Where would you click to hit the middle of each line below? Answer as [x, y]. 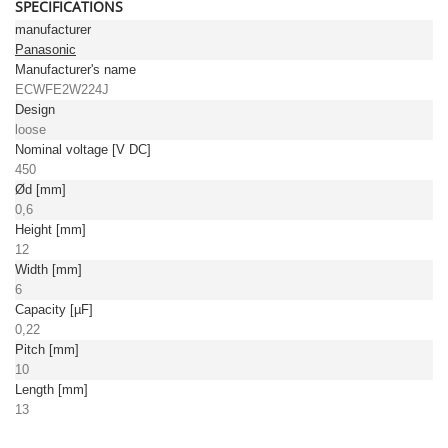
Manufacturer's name [75, 69]
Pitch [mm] [47, 349]
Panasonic [45, 49]
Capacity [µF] [54, 309]
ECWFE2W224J [62, 89]
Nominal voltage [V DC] [83, 149]
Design [35, 109]
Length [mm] [51, 389]
